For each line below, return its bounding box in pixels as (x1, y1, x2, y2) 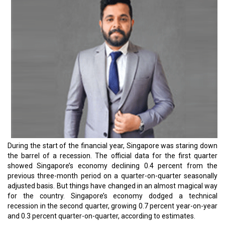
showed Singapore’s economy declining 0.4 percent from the (8, 162, 217, 170)
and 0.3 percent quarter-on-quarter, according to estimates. (8, 212, 195, 220)
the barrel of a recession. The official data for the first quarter (8, 152, 217, 160)
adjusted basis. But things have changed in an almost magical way (8, 182, 217, 190)
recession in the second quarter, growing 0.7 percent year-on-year (8, 202, 217, 210)
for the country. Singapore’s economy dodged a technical (8, 192, 217, 200)
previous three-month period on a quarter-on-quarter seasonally (8, 172, 217, 180)
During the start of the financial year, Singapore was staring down (8, 142, 217, 150)
